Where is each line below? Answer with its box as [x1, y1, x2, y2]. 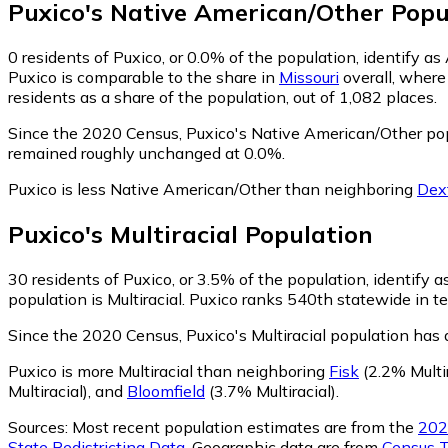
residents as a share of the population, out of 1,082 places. [8, 86, 437, 107]
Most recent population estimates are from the [72, 416, 414, 437]
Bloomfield [127, 380, 205, 401]
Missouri [279, 66, 339, 87]
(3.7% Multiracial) [205, 380, 336, 401]
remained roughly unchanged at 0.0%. [8, 142, 285, 163]
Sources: [8, 416, 68, 437]
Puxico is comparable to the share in [8, 66, 279, 87]
